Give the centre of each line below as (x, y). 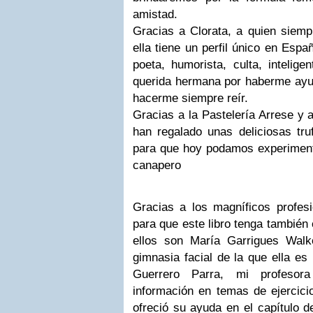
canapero (157, 165)
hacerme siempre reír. (190, 98)
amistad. (155, 14)
